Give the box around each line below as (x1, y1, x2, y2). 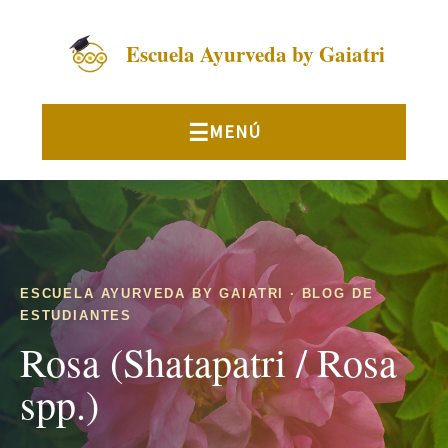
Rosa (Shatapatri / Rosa (20, 335, 397, 388)
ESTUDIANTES (20, 308, 133, 323)
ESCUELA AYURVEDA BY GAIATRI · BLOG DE (20, 286, 374, 301)
